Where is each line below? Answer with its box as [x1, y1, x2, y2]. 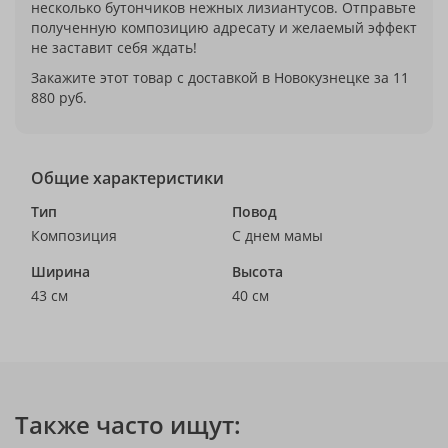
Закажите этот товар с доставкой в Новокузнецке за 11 [31, 68, 409, 87]
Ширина [31, 262, 90, 281]
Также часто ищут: [15, 408, 241, 441]
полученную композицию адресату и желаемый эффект [31, 18, 417, 37]
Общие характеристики [31, 167, 224, 189]
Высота [232, 262, 283, 281]
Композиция [31, 226, 117, 245]
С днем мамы [232, 226, 323, 245]
